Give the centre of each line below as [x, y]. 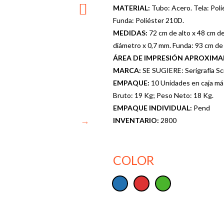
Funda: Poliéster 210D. [148, 20]
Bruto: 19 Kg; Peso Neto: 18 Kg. [163, 95]
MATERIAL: [132, 7]
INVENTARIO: [136, 120]
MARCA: [127, 70]
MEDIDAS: [131, 32]
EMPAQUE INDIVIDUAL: [153, 107]
